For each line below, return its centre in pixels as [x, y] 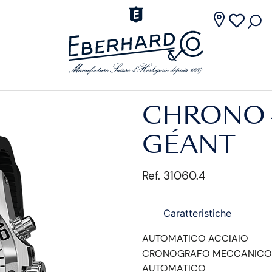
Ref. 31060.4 [174, 176]
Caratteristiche [197, 213]
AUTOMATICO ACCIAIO [195, 238]
